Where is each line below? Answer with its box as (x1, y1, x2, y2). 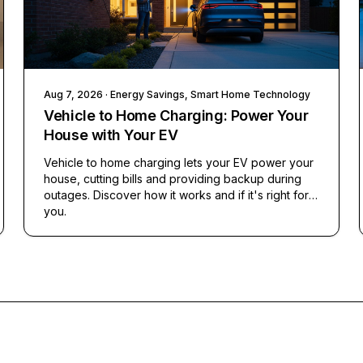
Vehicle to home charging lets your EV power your (44, 156, 314, 170)
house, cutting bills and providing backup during (44, 172, 302, 186)
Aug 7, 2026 (44, 88, 104, 101)
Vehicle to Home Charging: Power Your (44, 107, 309, 125)
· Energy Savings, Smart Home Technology (103, 88, 311, 101)
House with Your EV (44, 126, 178, 144)
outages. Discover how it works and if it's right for (44, 188, 310, 203)
